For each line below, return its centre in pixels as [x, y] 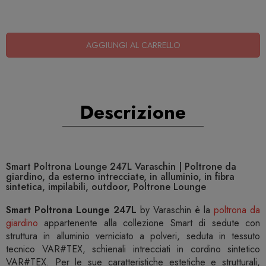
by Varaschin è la [175, 210]
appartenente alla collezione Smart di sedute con [149, 223]
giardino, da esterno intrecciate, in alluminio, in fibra [120, 177]
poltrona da [237, 210]
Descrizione [133, 113]
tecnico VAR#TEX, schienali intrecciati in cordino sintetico [133, 249]
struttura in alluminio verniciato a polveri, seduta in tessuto [133, 236]
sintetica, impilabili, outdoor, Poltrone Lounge [106, 187]
